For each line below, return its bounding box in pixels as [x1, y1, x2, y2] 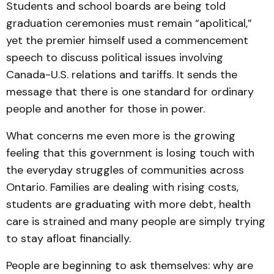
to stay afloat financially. [6, 231, 131, 246]
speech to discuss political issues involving [6, 50, 223, 65]
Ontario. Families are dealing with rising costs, [6, 180, 239, 194]
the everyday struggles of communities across [6, 163, 244, 177]
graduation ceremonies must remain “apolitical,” [6, 16, 252, 31]
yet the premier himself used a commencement [6, 33, 248, 48]
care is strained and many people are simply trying [6, 214, 265, 229]
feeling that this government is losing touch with [6, 146, 254, 160]
